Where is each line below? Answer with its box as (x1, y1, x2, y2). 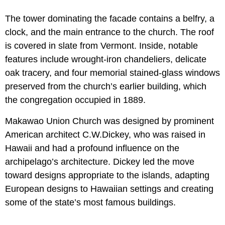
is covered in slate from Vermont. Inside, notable (5, 40, 198, 51)
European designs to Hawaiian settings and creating (5, 183, 213, 194)
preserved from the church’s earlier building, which (5, 81, 206, 91)
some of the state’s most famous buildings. (5, 197, 176, 207)
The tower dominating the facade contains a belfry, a (5, 13, 214, 24)
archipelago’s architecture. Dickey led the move (5, 156, 194, 167)
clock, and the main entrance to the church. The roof (5, 27, 214, 37)
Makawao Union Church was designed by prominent (5, 116, 214, 126)
